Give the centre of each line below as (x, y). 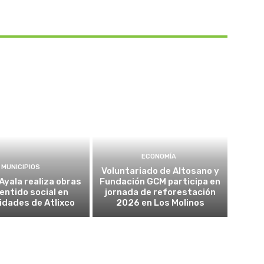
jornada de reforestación (160, 192)
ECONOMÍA (159, 157)
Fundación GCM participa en (160, 182)
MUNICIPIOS (21, 167)
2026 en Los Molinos (160, 203)
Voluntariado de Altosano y (160, 171)
